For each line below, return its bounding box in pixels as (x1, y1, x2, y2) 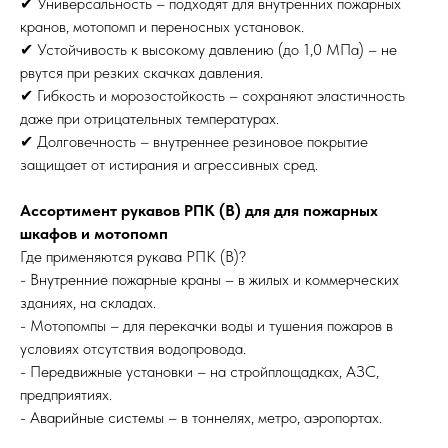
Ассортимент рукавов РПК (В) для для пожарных (20, 201, 378, 220)
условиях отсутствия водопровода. (20, 339, 246, 358)
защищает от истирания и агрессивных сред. (20, 155, 318, 174)
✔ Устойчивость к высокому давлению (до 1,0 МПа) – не (20, 40, 397, 59)
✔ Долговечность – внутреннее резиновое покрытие (20, 132, 368, 151)
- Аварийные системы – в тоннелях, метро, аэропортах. (20, 408, 382, 427)
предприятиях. (20, 385, 112, 404)
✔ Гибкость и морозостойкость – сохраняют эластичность (20, 86, 405, 105)
